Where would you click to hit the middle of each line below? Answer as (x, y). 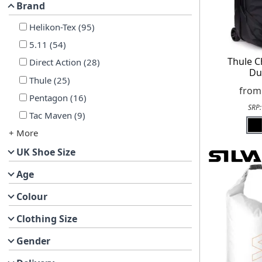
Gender (33, 241)
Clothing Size (47, 219)
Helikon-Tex (52, 27)
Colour (32, 197)
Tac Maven (50, 116)
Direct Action (55, 62)
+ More (23, 133)
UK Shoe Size (46, 152)
